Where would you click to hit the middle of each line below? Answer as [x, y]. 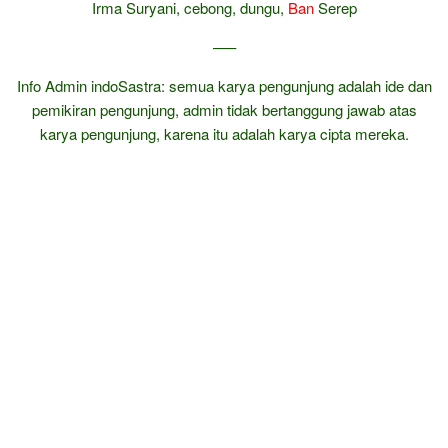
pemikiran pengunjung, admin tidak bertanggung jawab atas [224, 109]
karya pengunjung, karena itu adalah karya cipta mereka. [224, 133]
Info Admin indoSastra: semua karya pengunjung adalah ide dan [224, 85]
